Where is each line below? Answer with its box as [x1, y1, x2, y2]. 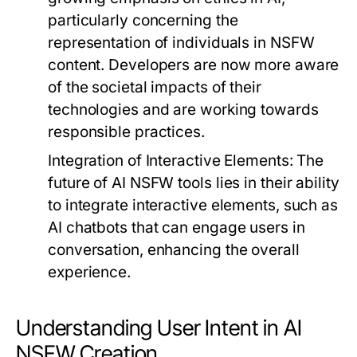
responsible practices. [48, 123, 205, 142]
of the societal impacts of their [48, 78, 261, 97]
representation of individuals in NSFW [48, 33, 315, 53]
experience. [48, 263, 131, 282]
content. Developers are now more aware [48, 56, 339, 75]
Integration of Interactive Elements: [48, 151, 293, 171]
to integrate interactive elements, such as [48, 196, 339, 215]
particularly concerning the [48, 11, 238, 30]
